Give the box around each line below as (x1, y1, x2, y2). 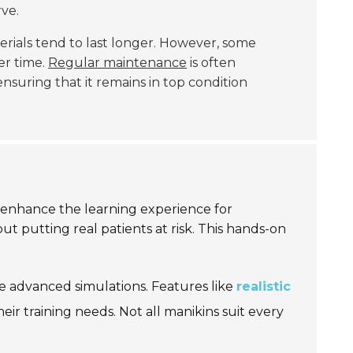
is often (187, 55, 236, 70)
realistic (236, 279, 291, 294)
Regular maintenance (48, 55, 187, 70)
